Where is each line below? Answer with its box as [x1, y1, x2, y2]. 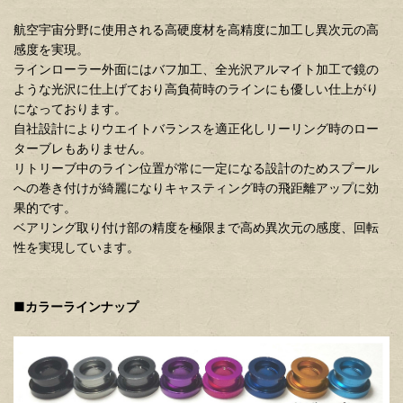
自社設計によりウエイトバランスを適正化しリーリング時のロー [13, 121, 379, 137]
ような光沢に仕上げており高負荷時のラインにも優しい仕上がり [13, 81, 379, 97]
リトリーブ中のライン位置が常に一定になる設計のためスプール [13, 160, 379, 176]
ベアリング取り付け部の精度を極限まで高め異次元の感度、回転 [13, 219, 379, 236]
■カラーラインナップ [13, 299, 139, 315]
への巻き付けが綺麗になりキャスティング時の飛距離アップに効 [13, 180, 379, 196]
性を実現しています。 [13, 239, 139, 255]
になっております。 [13, 101, 127, 117]
